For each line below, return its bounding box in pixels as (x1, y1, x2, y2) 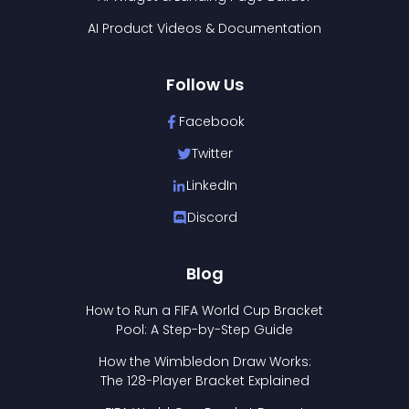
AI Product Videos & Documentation (88, 19, 321, 38)
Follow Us (165, 73, 244, 97)
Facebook (179, 112, 245, 131)
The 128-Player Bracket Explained (100, 372, 309, 391)
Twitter (191, 144, 233, 163)
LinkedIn (186, 176, 237, 195)
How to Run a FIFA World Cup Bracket (86, 301, 323, 320)
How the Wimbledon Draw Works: (98, 352, 311, 372)
